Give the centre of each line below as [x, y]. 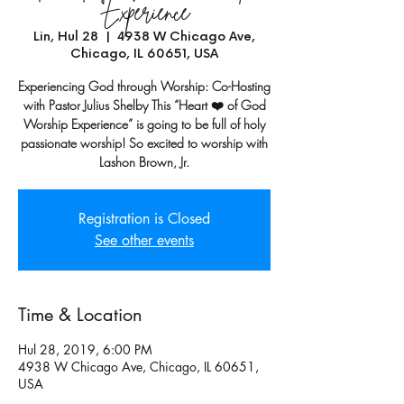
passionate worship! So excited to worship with [144, 142]
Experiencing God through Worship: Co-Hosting [144, 86]
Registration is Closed [144, 218]
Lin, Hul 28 [66, 36]
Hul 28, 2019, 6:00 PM [85, 349]
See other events [144, 240]
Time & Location [80, 314]
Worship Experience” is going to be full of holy [144, 124]
